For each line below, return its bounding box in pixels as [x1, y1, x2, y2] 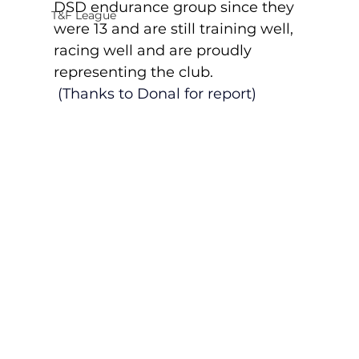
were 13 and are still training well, [53, 19, 297, 38]
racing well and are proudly [53, 41, 256, 59]
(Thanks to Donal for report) [57, 84, 256, 103]
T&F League [50, 7, 116, 22]
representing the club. [53, 63, 217, 81]
